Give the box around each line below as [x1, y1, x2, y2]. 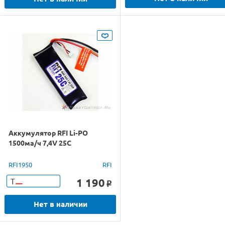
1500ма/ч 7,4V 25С [9, 138, 71, 147]
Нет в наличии [33, 199, 87, 209]
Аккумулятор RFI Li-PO [9, 128, 88, 137]
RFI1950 [9, 160, 32, 169]
